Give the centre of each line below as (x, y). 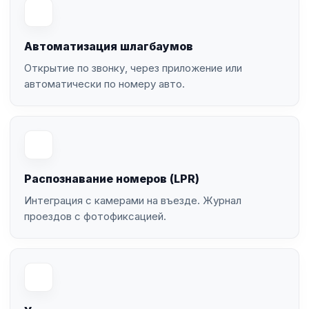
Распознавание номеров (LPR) (112, 179)
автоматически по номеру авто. (104, 84)
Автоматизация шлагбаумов (109, 46)
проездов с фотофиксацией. (95, 216)
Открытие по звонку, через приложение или (133, 68)
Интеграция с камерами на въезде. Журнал (133, 200)
